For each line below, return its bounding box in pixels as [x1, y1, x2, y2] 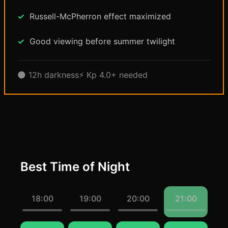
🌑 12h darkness [17, 70, 79, 80]
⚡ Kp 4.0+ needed [79, 70, 148, 80]
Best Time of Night [20, 159, 130, 174]
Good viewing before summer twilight [30, 36, 175, 46]
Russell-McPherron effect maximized [30, 11, 171, 21]
